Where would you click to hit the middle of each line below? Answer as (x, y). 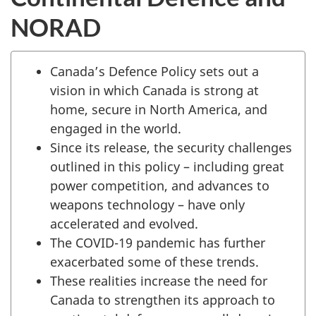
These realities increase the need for (159, 280)
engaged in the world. (116, 128)
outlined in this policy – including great (167, 166)
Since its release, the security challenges (171, 147)
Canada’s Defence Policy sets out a (154, 71)
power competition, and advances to (160, 185)
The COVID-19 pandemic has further (158, 242)
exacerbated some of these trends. (154, 261)
